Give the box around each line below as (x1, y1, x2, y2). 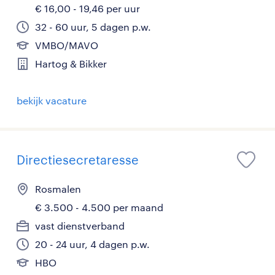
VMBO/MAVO (35, 39, 98, 51)
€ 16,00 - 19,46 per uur (35, 2, 140, 14)
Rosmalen (35, 183, 81, 195)
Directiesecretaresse (17, 152, 139, 167)
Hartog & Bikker (35, 58, 107, 69)
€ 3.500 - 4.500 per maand (35, 201, 163, 213)
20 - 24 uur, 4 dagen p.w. (35, 238, 150, 250)
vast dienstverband (35, 220, 125, 231)
